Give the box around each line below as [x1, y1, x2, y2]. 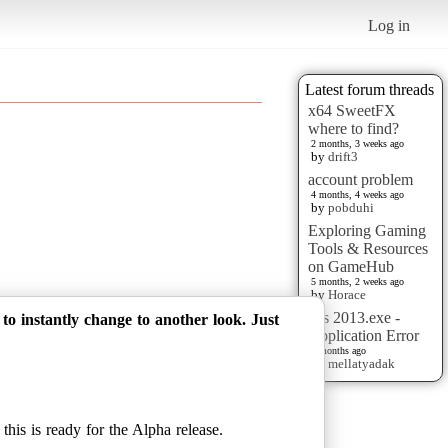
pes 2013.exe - [308, 308, 400, 326]
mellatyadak [328, 355, 395, 371]
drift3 [328, 148, 358, 164]
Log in [368, 16, 411, 34]
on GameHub [308, 257, 394, 275]
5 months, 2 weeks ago [311, 275, 404, 287]
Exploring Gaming [308, 221, 426, 239]
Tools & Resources [308, 239, 428, 257]
